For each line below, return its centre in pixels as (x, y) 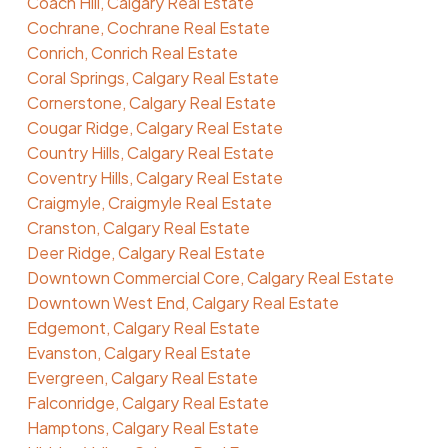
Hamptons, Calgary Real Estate (142, 427)
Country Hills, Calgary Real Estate (150, 152)
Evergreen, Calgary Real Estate (142, 377)
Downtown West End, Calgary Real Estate (182, 302)
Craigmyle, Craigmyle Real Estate (149, 202)
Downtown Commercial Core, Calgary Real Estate (210, 277)
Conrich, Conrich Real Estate (132, 52)
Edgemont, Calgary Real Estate (143, 327)
